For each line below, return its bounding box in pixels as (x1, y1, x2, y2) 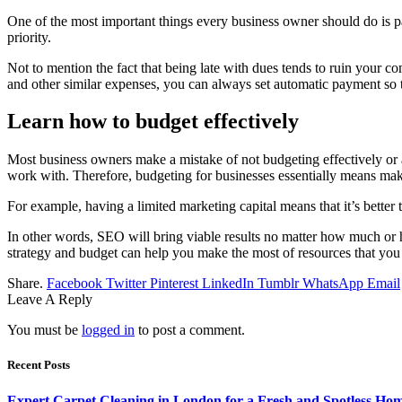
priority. (7, 29, 55, 45)
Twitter (106, 275, 146, 292)
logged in (82, 322, 135, 338)
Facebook (47, 275, 102, 292)
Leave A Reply (7, 292, 92, 308)
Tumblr (258, 275, 299, 292)
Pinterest (150, 275, 198, 292)
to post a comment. (135, 322, 245, 338)
